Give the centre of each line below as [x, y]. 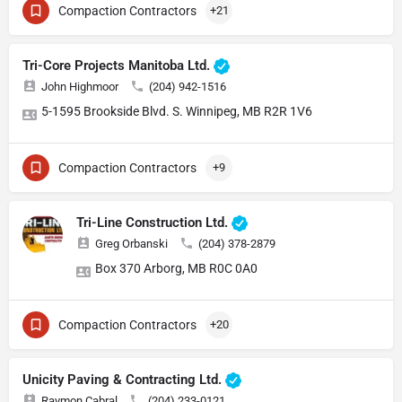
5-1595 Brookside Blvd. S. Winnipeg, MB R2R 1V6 [177, 111]
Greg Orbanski [131, 243]
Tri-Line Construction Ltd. [154, 222]
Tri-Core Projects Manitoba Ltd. [118, 65]
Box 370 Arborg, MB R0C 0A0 [176, 268]
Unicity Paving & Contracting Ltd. [124, 379]
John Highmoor [80, 86]
